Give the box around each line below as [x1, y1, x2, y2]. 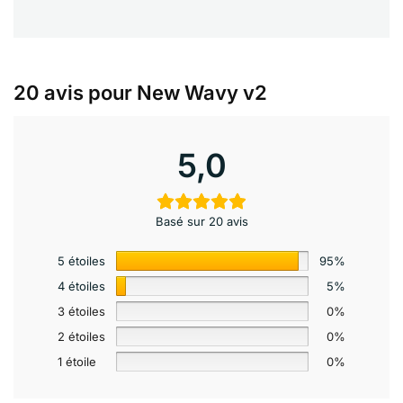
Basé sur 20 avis [155, 213, 248, 228]
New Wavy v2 [137, 80, 267, 104]
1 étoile [58, 354, 96, 369]
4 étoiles [58, 278, 105, 293]
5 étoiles [58, 253, 105, 268]
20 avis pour [13, 80, 138, 104]
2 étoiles [58, 328, 105, 344]
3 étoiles [58, 303, 105, 318]
